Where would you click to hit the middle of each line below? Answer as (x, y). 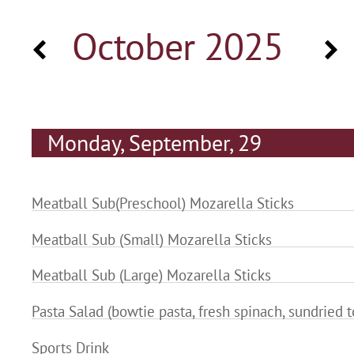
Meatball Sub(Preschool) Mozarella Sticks (163, 203)
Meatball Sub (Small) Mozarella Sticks (152, 239)
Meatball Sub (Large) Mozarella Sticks (151, 275)
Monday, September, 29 (154, 143)
